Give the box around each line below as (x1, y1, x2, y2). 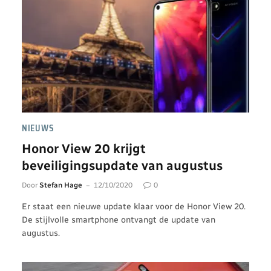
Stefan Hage (39, 180, 82, 189)
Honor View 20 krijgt (22, 140, 146, 156)
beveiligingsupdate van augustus (22, 157, 223, 173)
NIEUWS (22, 121, 54, 135)
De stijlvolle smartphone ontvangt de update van (22, 214, 215, 225)
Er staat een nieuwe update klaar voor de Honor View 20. (22, 201, 246, 212)
